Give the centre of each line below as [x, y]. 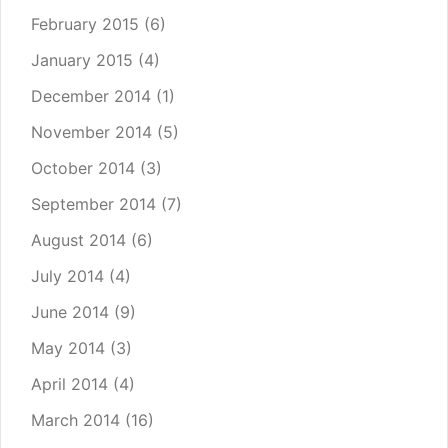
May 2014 [68, 348]
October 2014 [83, 168]
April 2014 [69, 384]
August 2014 [78, 240]
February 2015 [85, 24]
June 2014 [70, 312]
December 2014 [91, 96]
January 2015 [82, 60]
